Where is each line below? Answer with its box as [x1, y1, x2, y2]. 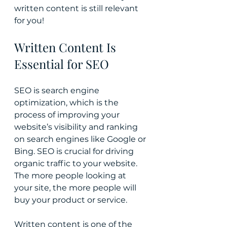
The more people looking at [14, 171, 128, 180]
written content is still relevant [14, 4, 140, 13]
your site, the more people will [14, 183, 138, 193]
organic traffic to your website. [14, 159, 139, 168]
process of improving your [14, 110, 122, 120]
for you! [14, 16, 44, 25]
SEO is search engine [14, 86, 101, 95]
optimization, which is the [14, 98, 121, 107]
